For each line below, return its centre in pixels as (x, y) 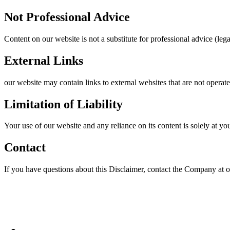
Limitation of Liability (63, 104)
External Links (44, 60)
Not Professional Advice (67, 17)
